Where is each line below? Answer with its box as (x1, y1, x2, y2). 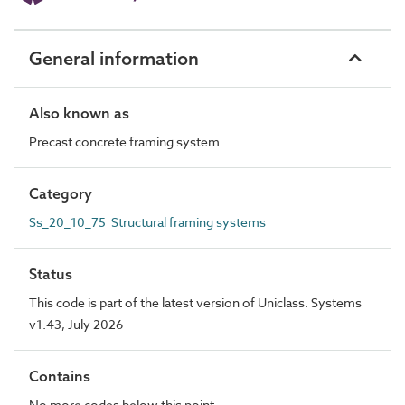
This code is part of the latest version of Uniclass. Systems (29, 293, 362, 311)
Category (29, 184, 92, 202)
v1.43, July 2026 (29, 315, 123, 333)
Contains (29, 366, 90, 385)
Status (29, 264, 72, 283)
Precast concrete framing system (29, 132, 220, 150)
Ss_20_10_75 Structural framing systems (29, 212, 266, 231)
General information (29, 46, 199, 70)
